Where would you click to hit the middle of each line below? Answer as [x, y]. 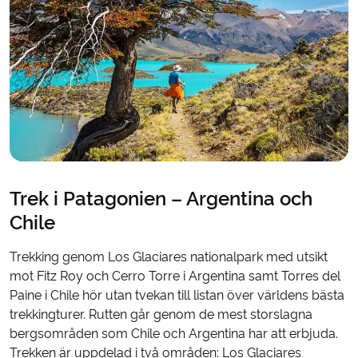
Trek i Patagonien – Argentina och [161, 199]
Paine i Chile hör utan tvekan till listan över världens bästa [177, 296]
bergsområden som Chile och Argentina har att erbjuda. [174, 334]
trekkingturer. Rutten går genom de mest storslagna [161, 315]
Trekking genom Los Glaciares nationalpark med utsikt [169, 257]
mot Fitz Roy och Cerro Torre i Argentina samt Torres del [175, 276]
